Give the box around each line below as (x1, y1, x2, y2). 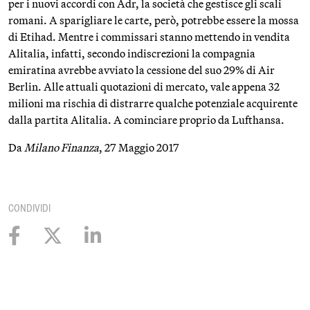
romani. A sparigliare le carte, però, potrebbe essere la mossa (8, 13, 299, 27)
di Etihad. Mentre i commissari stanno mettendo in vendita (8, 30, 290, 44)
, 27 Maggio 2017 (99, 140, 179, 154)
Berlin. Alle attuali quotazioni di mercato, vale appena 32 (8, 80, 280, 93)
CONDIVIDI (8, 201, 51, 215)
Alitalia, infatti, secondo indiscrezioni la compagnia (8, 46, 255, 60)
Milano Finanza (24, 140, 99, 154)
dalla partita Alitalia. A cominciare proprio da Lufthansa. (8, 113, 284, 127)
